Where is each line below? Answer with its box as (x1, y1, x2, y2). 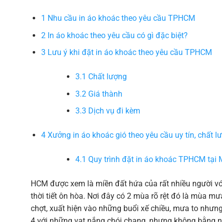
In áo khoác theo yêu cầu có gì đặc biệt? (45, 30, 188, 40)
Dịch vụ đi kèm (86, 106, 140, 116)
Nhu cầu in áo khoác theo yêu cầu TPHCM (45, 13, 195, 23)
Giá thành (86, 89, 122, 99)
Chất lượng (86, 72, 127, 82)
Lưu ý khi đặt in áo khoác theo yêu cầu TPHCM (45, 48, 212, 57)
